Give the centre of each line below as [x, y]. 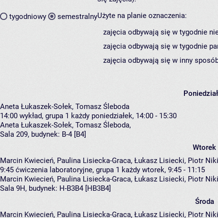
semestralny [77, 16]
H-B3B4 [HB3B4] [85, 189]
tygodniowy [28, 16]
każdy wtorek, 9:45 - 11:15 [163, 170]
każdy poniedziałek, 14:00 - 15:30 [124, 116]
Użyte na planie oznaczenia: [142, 16]
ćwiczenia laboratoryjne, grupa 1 [68, 170]
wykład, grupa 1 [44, 116]
